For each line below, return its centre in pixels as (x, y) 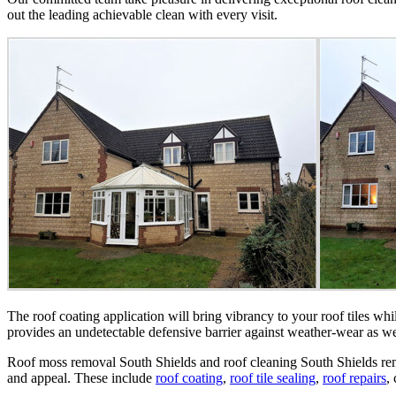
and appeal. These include (81, 377)
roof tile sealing (273, 377)
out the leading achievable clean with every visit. (142, 14)
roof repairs (354, 377)
